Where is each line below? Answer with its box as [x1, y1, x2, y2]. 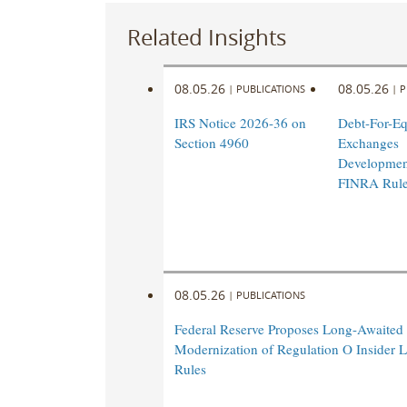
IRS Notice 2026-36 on [174, 114, 306, 133]
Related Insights [126, 22, 286, 52]
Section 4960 [174, 134, 249, 153]
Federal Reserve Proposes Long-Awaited [174, 320, 403, 339]
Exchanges [337, 134, 399, 153]
